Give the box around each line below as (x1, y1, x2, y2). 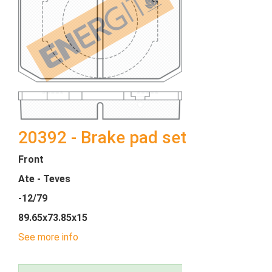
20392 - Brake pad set (18, 127, 186, 148)
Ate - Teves (18, 173, 70, 185)
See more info (18, 231, 78, 243)
